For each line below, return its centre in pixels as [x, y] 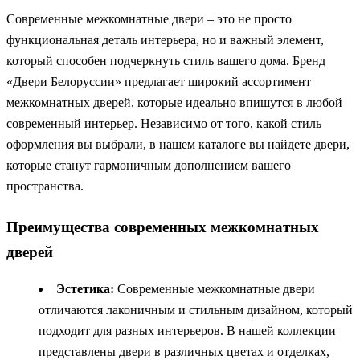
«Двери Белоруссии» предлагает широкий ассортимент [159, 82]
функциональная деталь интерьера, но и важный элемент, [165, 40]
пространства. [45, 186]
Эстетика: [85, 289]
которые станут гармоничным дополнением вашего [149, 166]
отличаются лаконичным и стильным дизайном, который [196, 310]
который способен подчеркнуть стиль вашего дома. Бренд [166, 61]
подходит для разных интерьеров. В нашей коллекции [187, 331]
